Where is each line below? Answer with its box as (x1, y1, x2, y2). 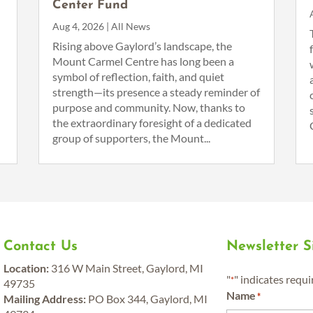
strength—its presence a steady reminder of (52, 85, 260, 99)
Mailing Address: (3, 291, 87, 305)
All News (110, 20, 150, 33)
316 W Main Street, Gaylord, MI (49, 261, 204, 275)
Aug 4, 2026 (52, 20, 104, 33)
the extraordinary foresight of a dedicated (52, 116, 252, 130)
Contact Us (3, 239, 78, 254)
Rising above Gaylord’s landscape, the (52, 39, 232, 53)
